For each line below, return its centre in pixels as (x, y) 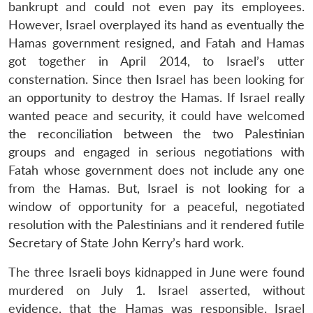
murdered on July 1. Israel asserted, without (156, 290)
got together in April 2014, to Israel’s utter (156, 61)
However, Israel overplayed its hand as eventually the (156, 24)
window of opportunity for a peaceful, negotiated (156, 206)
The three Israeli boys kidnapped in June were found (156, 272)
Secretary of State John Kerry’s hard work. (126, 242)
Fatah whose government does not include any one (156, 170)
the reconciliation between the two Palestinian (156, 133)
